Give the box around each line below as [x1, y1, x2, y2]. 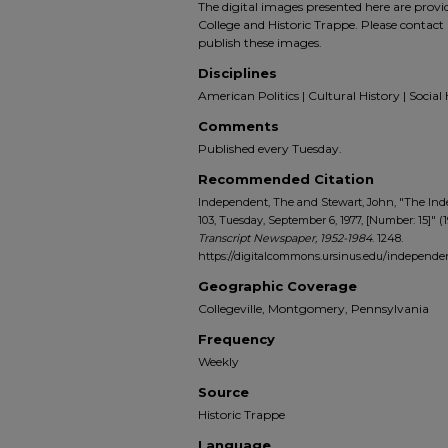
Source [198, 384, 249, 400]
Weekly [198, 354, 239, 369]
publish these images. [198, 35, 322, 50]
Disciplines [198, 65, 277, 81]
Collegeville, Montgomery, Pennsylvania [198, 301, 429, 316]
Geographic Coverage [198, 278, 357, 294]
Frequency [198, 331, 275, 347]
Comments [198, 118, 279, 134]
